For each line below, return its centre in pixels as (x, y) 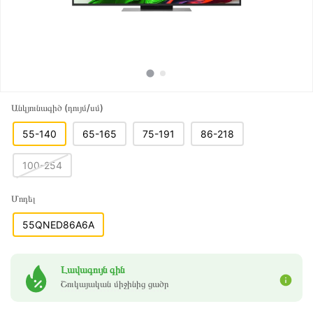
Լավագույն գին (93, 269)
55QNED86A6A (58, 225)
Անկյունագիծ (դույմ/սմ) (57, 108)
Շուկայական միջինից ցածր (115, 284)
